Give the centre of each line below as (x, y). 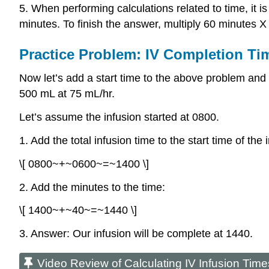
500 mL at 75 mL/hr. (67, 94)
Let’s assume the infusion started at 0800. (119, 117)
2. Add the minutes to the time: (92, 187)
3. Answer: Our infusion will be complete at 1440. (136, 234)
